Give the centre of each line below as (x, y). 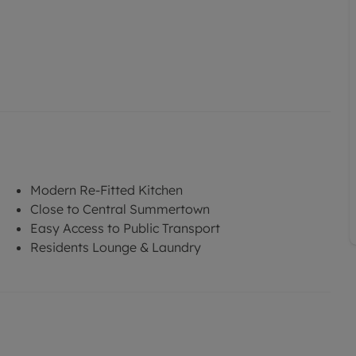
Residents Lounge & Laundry (116, 247)
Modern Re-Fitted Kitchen (106, 190)
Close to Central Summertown (120, 209)
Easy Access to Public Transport (125, 228)
